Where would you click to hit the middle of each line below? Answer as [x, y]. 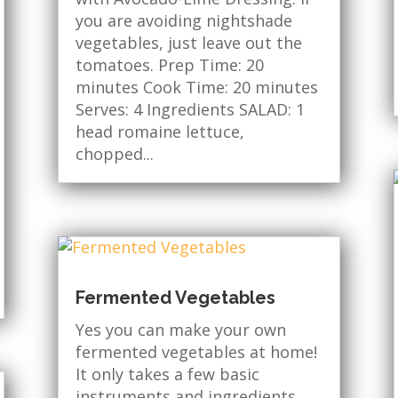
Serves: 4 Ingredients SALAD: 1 [190, 110]
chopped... [114, 154]
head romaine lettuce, [159, 132]
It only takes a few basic [167, 374]
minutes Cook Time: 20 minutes [196, 88]
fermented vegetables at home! [196, 351]
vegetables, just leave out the [188, 43]
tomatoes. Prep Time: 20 [169, 65]
